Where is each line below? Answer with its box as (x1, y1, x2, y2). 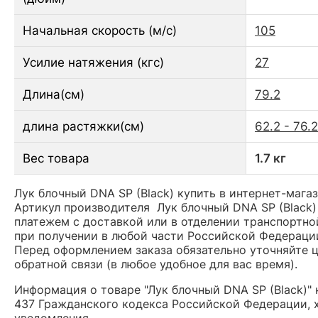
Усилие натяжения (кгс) (23, 55, 164, 70)
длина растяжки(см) (23, 119, 144, 134)
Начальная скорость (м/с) (23, 23, 177, 38)
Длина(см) (23, 87, 84, 102)
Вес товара (23, 151, 89, 166)
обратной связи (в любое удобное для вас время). (14, 257, 297, 272)
